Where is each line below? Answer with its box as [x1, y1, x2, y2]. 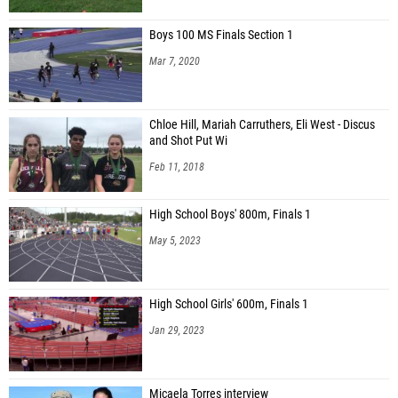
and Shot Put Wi [149, 132, 227, 148]
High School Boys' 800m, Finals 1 [149, 206, 311, 222]
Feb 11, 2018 [149, 160, 204, 173]
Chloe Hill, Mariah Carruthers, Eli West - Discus [149, 116, 375, 132]
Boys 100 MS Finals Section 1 [149, 27, 293, 43]
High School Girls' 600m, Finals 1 [149, 296, 308, 312]
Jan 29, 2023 [149, 323, 204, 337]
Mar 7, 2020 [149, 54, 200, 68]
